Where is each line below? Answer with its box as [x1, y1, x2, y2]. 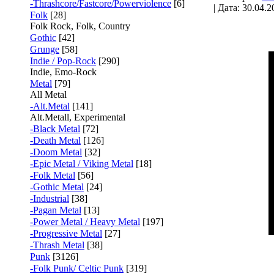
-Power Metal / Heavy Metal [30, 217, 140, 227]
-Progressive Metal [30, 228, 102, 239]
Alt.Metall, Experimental [30, 112, 125, 122]
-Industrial [30, 193, 69, 204]
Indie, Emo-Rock [30, 67, 97, 77]
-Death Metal [30, 135, 81, 146]
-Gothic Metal [30, 182, 84, 192]
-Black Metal [30, 124, 80, 134]
